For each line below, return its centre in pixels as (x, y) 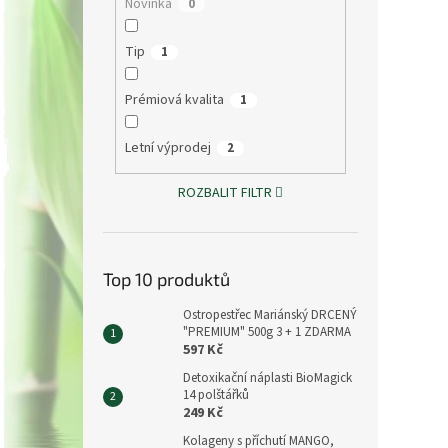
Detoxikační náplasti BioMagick (267, 378)
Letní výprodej (167, 147)
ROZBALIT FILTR (224, 193)
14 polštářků (216, 395)
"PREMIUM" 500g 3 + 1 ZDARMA (267, 332)
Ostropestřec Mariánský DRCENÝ (270, 315)
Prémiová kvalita (174, 99)
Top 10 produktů (166, 279)
